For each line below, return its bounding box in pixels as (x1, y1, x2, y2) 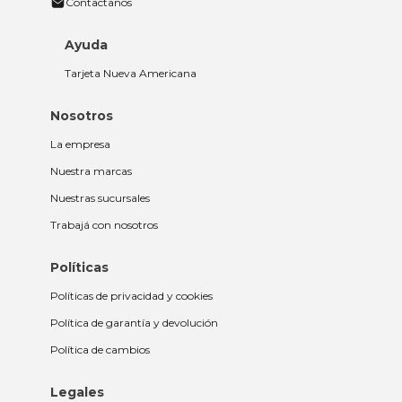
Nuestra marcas (50, 164, 132, 179)
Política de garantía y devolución (50, 316, 218, 330)
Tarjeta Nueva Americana (65, 66, 197, 81)
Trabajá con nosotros (50, 218, 158, 232)
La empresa (50, 137, 110, 152)
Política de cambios (50, 343, 150, 357)
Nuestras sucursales (50, 191, 150, 205)
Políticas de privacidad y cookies (50, 289, 213, 303)
